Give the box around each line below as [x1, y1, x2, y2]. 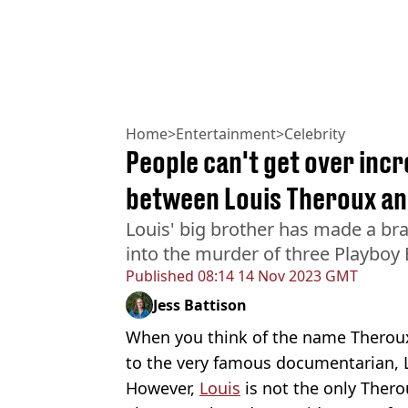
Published [126, 266, 194, 287]
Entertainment [176, 124, 276, 145]
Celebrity [284, 124, 345, 145]
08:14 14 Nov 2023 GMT [194, 266, 358, 287]
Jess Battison [153, 295, 247, 316]
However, [126, 377, 199, 400]
